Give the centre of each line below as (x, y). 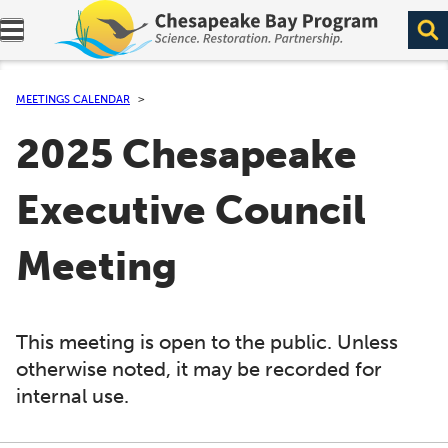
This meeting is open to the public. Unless (207, 342)
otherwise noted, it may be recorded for (199, 369)
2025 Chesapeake (186, 155)
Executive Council (191, 211)
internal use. (72, 396)
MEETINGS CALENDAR (73, 99)
